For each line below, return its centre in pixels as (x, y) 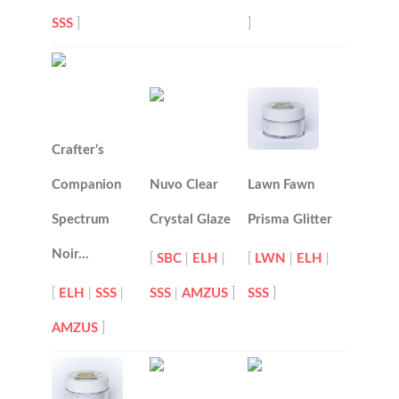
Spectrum (81, 220)
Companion (87, 185)
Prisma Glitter (290, 220)
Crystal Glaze (191, 220)
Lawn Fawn (281, 185)
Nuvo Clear (184, 185)
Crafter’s (78, 151)
